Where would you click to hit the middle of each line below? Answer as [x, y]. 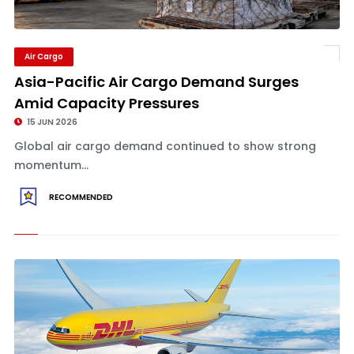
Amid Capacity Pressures [106, 103]
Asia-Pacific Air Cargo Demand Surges [156, 82]
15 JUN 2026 [51, 122]
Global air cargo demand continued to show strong [165, 146]
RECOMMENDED [81, 197]
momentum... [51, 165]
